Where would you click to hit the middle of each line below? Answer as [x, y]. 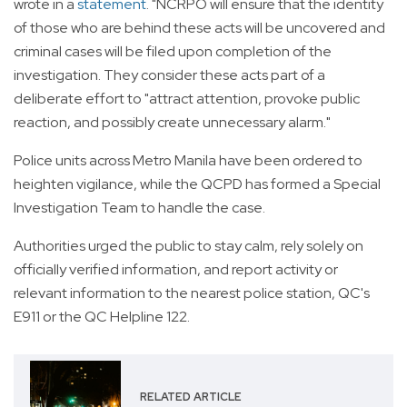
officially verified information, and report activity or [176, 269]
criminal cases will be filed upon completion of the [173, 51]
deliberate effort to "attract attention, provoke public [187, 98]
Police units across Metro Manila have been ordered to [188, 160]
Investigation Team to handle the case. [139, 207]
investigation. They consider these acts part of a [169, 74]
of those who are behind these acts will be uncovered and [199, 27]
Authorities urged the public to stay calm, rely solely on [189, 245]
